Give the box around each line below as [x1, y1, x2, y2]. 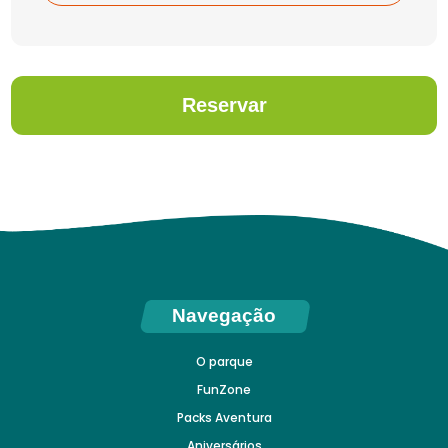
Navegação [172, 305, 276, 327]
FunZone [197, 380, 251, 398]
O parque [195, 352, 253, 370]
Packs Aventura [176, 408, 272, 426]
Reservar [181, 94, 267, 116]
